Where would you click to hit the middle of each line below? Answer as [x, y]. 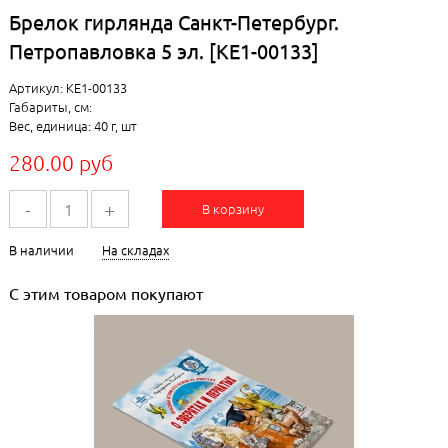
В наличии [42, 249]
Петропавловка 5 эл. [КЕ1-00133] [163, 51]
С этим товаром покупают [105, 292]
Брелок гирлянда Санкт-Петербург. [173, 22]
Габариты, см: [50, 106]
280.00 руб [60, 162]
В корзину [232, 208]
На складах [135, 249]
